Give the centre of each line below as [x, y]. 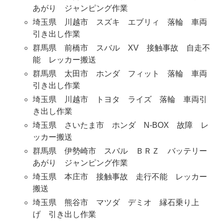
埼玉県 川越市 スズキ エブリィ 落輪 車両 [120, 22]
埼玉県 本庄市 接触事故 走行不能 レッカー [120, 177]
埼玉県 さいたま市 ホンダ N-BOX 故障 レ [120, 125]
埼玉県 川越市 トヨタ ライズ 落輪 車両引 [120, 100]
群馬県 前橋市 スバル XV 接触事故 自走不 [121, 48]
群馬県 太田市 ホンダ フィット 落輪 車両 [120, 74]
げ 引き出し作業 [64, 215]
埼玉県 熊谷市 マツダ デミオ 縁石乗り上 [116, 203]
